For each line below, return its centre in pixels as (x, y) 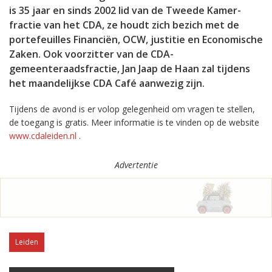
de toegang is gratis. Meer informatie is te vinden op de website (134, 122)
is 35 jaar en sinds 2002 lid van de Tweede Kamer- (125, 10)
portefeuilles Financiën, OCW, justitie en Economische (136, 39)
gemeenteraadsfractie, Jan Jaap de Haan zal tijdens (130, 69)
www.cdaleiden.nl (43, 136)
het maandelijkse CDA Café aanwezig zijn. (107, 83)
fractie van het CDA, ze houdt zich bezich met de (124, 25)
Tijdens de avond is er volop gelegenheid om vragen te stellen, (132, 109)
